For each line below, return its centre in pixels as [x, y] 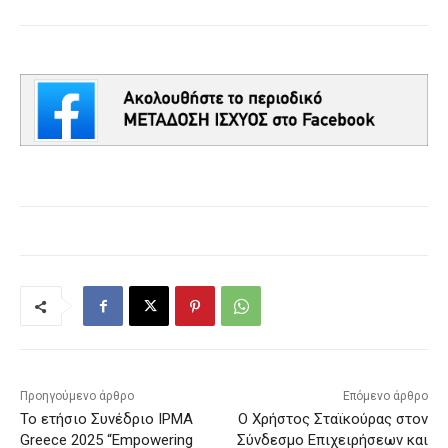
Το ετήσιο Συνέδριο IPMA [106, 419]
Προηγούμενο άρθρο [77, 396]
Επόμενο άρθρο [385, 396]
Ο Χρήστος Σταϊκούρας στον [332, 419]
